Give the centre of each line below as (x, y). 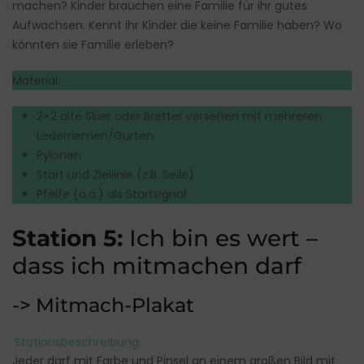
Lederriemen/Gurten (95, 136)
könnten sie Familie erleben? (93, 45)
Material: (36, 81)
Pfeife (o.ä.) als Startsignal (111, 195)
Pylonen (59, 156)
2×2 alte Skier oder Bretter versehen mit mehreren (179, 117)
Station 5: (71, 238)
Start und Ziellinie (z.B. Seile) (115, 175)
